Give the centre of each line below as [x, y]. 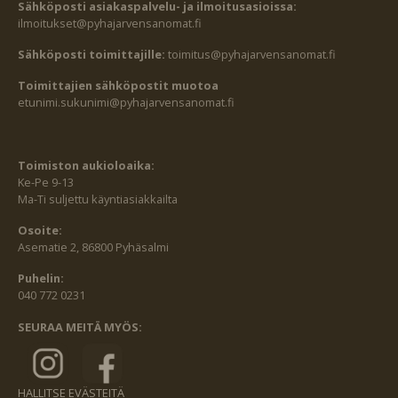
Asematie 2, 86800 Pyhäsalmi [93, 247]
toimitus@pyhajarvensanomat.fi [252, 54]
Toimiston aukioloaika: [86, 166]
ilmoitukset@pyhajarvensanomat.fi [110, 23]
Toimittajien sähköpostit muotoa [118, 85]
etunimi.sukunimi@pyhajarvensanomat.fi [126, 102]
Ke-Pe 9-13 [46, 183]
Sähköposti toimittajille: [93, 54]
